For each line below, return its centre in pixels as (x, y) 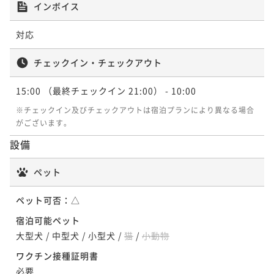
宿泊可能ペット (48, 220)
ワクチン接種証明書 (57, 255)
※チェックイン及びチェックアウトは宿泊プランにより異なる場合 (135, 109)
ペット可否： (43, 200)
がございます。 (44, 122)
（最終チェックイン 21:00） (103, 90)
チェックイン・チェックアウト (98, 62)
